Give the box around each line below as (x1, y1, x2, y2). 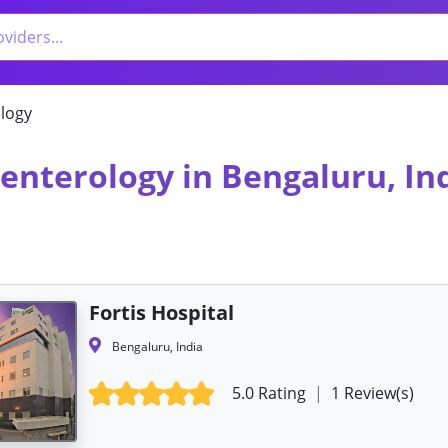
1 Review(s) (327, 381, 415, 404)
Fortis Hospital (88, 298, 234, 326)
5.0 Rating (232, 381, 311, 404)
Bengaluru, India (108, 337, 203, 355)
